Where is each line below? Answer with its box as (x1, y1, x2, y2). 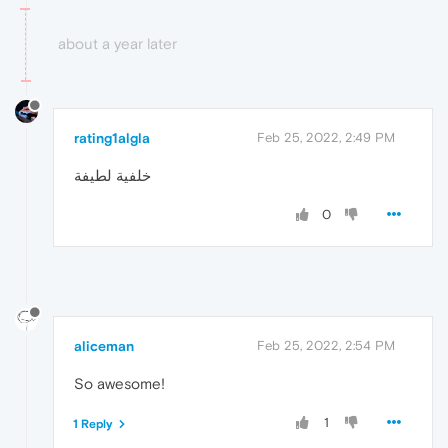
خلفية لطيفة (74, 167, 151, 185)
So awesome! (74, 375, 165, 393)
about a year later (58, 34, 177, 52)
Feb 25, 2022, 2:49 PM (257, 130, 395, 146)
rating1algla (74, 130, 150, 147)
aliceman (74, 338, 134, 355)
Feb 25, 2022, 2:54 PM (257, 338, 395, 354)
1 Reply (73, 417, 113, 432)
